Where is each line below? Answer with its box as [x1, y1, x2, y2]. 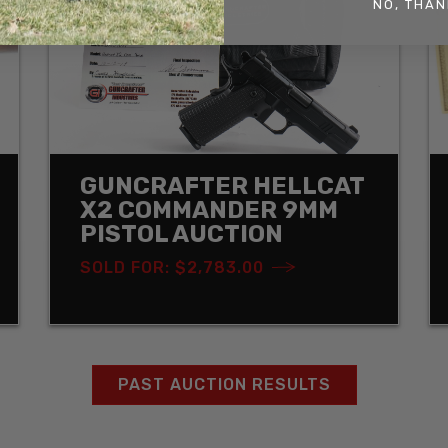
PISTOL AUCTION [80, 219, 283, 248]
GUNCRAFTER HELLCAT [80, 171, 364, 200]
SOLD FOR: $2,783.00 [80, 257, 264, 277]
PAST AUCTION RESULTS [117, 374, 331, 394]
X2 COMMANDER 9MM [80, 195, 338, 224]
